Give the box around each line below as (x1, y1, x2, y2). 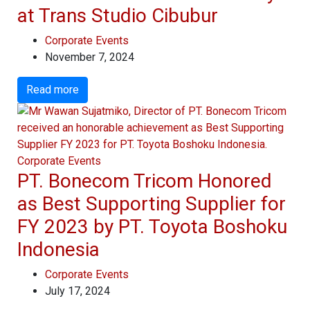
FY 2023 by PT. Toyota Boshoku (17, 215, 287, 238)
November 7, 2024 (45, 50, 134, 64)
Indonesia (17, 237, 100, 261)
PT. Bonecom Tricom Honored (17, 169, 272, 192)
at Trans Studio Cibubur (17, 3, 218, 27)
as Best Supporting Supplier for (17, 192, 286, 215)
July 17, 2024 (45, 284, 110, 298)
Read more (26, 82, 79, 96)
